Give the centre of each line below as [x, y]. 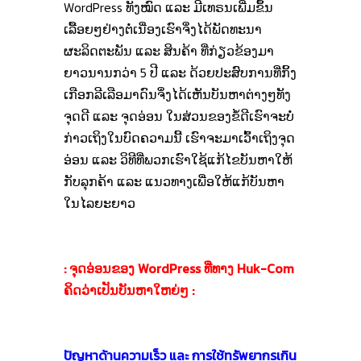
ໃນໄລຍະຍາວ [100, 203]
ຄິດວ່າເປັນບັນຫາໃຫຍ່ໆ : [129, 290]
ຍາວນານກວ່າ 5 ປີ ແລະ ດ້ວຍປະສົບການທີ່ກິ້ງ [180, 73]
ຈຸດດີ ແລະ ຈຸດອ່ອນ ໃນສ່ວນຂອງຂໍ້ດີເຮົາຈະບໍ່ [179, 116]
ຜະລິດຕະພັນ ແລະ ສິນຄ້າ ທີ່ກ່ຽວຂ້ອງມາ [169, 51]
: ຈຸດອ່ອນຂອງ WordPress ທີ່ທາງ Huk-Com [179, 268]
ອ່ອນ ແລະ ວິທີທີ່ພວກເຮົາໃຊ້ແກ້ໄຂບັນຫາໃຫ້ [178, 160]
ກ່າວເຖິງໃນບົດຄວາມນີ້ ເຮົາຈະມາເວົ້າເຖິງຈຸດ [179, 138]
